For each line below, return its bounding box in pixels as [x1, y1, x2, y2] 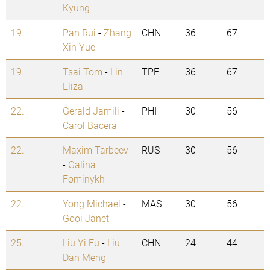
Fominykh [63, 172, 105, 186]
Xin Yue [63, 40, 95, 54]
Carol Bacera [63, 119, 117, 132]
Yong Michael [63, 197, 121, 210]
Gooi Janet [63, 212, 109, 225]
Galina [68, 158, 96, 171]
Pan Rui [63, 26, 96, 39]
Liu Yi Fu [63, 236, 99, 250]
